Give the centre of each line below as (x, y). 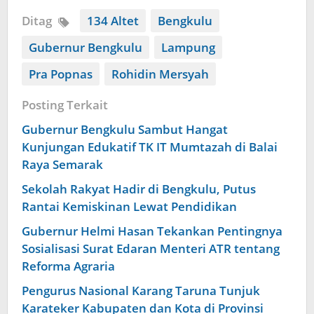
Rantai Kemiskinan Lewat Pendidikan (129, 207)
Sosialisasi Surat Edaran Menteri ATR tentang (151, 249)
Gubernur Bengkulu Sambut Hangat (125, 130)
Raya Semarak (62, 165)
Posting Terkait (65, 105)
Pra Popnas (61, 74)
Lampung (188, 48)
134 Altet (113, 21)
